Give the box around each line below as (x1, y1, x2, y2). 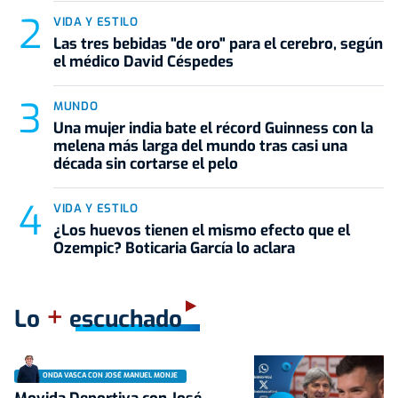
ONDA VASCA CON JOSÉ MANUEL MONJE (43, 370, 178, 381)
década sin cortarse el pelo (53, 153, 238, 174)
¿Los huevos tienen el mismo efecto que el (53, 219, 350, 241)
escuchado (63, 303, 182, 335)
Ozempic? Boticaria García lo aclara (53, 237, 295, 259)
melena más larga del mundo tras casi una (53, 135, 347, 156)
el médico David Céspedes (53, 51, 234, 72)
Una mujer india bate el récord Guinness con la (53, 117, 373, 139)
